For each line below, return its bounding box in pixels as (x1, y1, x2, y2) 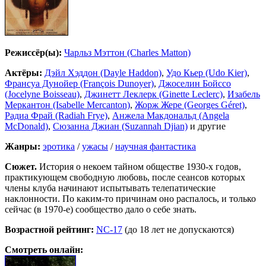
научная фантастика (115, 141, 196, 152)
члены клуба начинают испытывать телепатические (5, 183, 216, 194)
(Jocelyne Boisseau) (5, 89, 80, 100)
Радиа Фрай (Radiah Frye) (5, 110, 107, 121)
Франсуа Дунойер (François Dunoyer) (5, 78, 154, 89)
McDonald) (5, 121, 48, 132)
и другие (188, 121, 226, 132)
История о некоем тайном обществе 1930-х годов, (37, 161, 241, 172)
